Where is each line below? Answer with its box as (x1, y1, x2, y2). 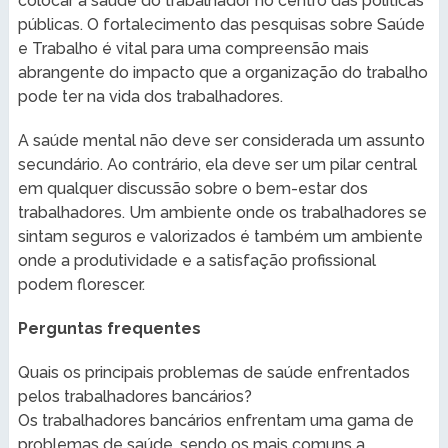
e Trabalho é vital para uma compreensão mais (17, 38, 369, 58)
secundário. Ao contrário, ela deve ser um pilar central (17, 154, 417, 174)
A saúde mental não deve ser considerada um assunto (17, 130, 425, 150)
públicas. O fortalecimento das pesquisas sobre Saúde (17, 14, 425, 34)
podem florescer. (17, 274, 145, 294)
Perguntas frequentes (17, 318, 201, 338)
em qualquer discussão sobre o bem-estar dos (17, 178, 368, 198)
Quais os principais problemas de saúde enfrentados (17, 362, 410, 382)
